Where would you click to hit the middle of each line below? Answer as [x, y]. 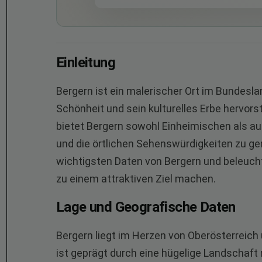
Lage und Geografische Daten [146, 207]
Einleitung [86, 63]
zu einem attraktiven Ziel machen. [136, 179]
